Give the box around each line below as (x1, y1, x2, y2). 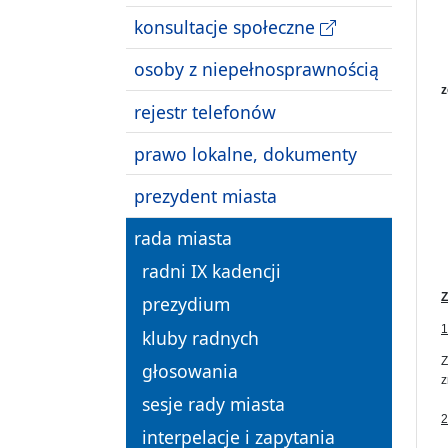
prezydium (142, 292, 230, 317)
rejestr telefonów (134, 99, 276, 124)
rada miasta (134, 226, 232, 251)
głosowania (142, 358, 238, 383)
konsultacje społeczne (134, 15, 320, 40)
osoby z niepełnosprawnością (134, 57, 379, 82)
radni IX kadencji (142, 259, 281, 284)
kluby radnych (142, 325, 259, 350)
